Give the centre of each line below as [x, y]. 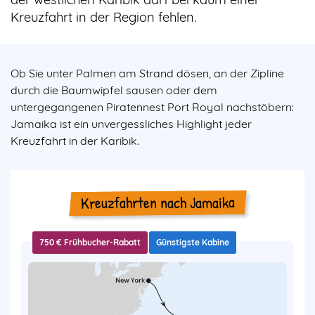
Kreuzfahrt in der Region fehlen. [103, 17]
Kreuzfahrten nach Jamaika [157, 202]
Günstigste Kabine [193, 243]
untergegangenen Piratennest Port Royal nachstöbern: [152, 107]
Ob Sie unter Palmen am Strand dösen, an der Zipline [147, 73]
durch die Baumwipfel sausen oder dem [114, 90]
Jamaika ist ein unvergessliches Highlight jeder [131, 124]
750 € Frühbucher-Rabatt [90, 243]
